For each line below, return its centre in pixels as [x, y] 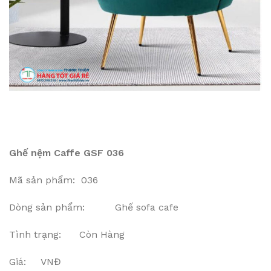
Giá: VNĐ [35, 262]
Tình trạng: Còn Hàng [67, 234]
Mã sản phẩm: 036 [54, 180]
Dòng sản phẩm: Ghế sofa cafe [94, 207]
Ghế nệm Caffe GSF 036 [67, 153]
